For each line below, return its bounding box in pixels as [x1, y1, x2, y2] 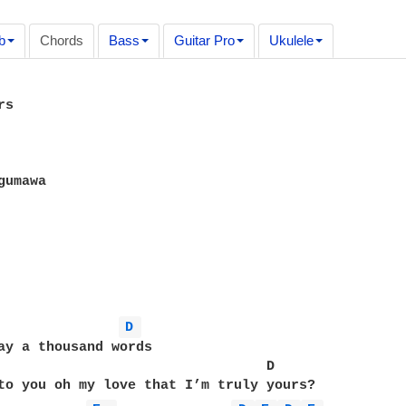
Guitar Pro [173, 33, 235, 48]
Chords [39, 33, 83, 48]
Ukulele [268, 33, 314, 48]
